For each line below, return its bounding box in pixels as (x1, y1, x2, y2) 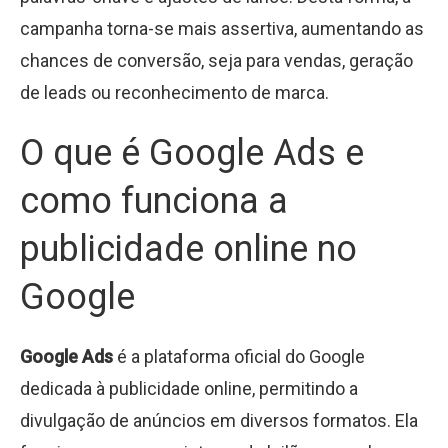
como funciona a (20, 179, 288, 222)
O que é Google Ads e (20, 131, 364, 174)
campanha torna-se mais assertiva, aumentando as (20, 17, 424, 39)
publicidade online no (20, 227, 357, 270)
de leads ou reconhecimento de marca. (20, 81, 329, 103)
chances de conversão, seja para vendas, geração (20, 49, 413, 71)
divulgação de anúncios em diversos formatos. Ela (20, 409, 418, 431)
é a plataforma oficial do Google (113, 345, 365, 367)
